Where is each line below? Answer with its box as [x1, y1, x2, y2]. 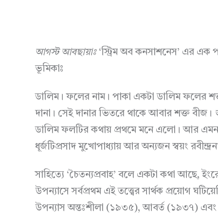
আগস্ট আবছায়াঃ [35, 48, 96, 57]
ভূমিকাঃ [35, 64, 64, 74]
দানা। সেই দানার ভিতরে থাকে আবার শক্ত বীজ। [35, 109, 215, 119]
